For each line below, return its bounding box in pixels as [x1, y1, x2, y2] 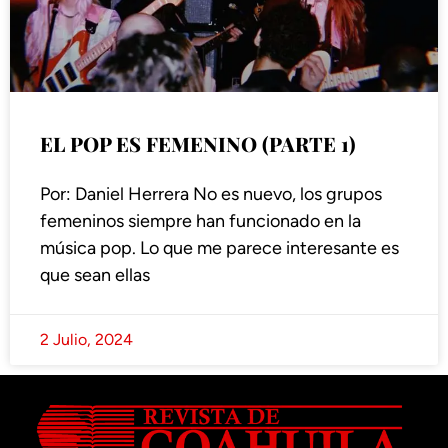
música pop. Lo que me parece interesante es [40, 237, 399, 260]
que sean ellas [40, 264, 150, 287]
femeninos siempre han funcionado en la [40, 210, 361, 233]
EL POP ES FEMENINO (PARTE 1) [40, 130, 356, 158]
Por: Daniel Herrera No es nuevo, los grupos [40, 183, 382, 206]
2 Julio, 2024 [40, 330, 133, 350]
